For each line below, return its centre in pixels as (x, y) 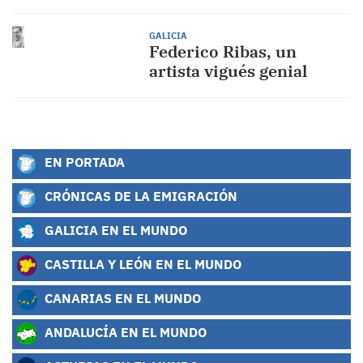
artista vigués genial (228, 71)
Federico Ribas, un (222, 51)
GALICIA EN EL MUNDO (114, 230)
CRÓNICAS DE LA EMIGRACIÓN (139, 196)
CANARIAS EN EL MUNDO (121, 298)
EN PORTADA (83, 162)
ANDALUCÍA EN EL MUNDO (124, 332)
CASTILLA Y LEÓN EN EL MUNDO (141, 264)
